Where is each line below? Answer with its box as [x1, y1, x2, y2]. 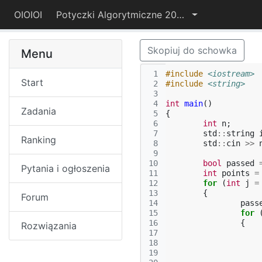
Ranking [21, 134, 56, 146]
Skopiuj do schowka [147, 44, 237, 56]
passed [226, 158, 254, 168]
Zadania [21, 105, 56, 117]
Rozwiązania [21, 220, 77, 232]
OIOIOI [14, 9, 42, 20]
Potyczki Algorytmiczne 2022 [177, 9, 184, 20]
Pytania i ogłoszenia [21, 163, 110, 174]
